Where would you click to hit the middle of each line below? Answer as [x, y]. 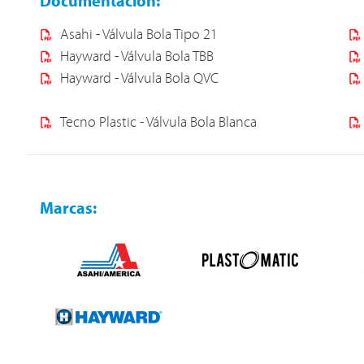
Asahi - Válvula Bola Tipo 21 [139, 35]
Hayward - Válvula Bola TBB [136, 57]
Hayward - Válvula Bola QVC [139, 79]
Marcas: [68, 210]
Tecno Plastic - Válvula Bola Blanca [158, 123]
